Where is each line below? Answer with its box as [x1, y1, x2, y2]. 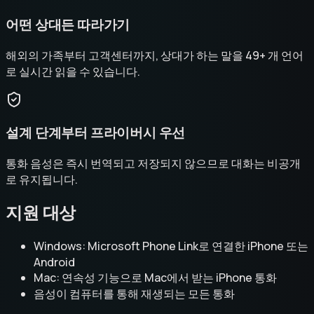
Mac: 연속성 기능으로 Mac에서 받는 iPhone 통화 [34, 269, 277, 285]
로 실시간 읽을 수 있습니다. [6, 63, 140, 79]
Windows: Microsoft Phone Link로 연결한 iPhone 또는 [34, 238, 308, 254]
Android [34, 254, 75, 270]
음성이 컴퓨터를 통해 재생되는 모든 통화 [34, 285, 235, 301]
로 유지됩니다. [6, 172, 78, 188]
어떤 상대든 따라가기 [6, 16, 130, 33]
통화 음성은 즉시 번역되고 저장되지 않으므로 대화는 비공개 [6, 156, 301, 172]
